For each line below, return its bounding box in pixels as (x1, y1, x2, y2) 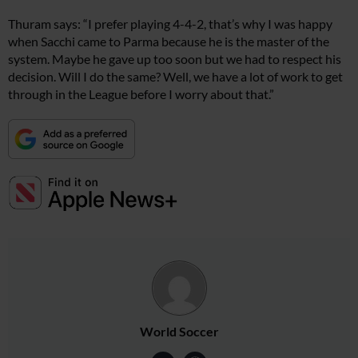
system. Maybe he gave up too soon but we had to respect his (8, 51, 341, 66)
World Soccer (139, 323, 219, 339)
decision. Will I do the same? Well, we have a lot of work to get (8, 69, 343, 84)
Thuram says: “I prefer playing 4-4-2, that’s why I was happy (8, 16, 332, 31)
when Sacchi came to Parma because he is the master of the (8, 34, 329, 49)
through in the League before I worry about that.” (8, 86, 274, 101)
